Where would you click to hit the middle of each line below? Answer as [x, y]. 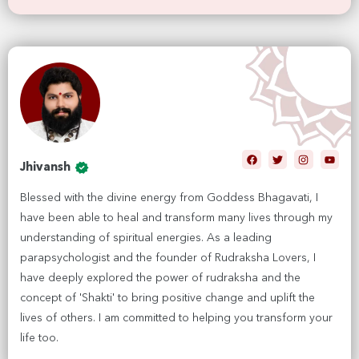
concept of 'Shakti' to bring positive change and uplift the [167, 298]
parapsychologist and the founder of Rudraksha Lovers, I [168, 258]
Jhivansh [45, 168]
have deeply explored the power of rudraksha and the [160, 278]
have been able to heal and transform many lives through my [176, 218]
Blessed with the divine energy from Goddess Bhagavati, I [169, 198]
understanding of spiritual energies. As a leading [146, 238]
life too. [39, 339]
